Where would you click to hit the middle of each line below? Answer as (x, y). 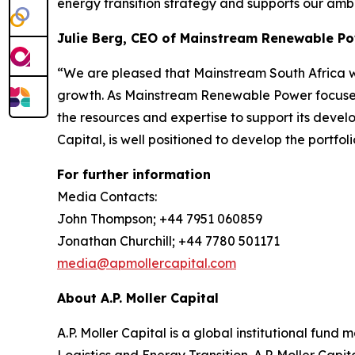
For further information (134, 174)
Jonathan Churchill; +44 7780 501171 (168, 241)
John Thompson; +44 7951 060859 (160, 219)
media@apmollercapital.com (147, 263)
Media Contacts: (107, 197)
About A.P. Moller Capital (138, 298)
